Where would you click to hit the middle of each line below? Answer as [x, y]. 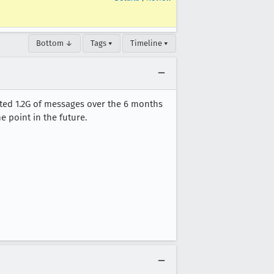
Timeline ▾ [149, 43]
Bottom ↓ [54, 43]
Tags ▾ [102, 43]
